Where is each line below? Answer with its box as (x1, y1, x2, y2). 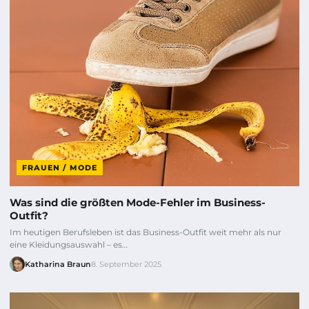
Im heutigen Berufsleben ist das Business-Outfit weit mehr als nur (10, 227, 281, 238)
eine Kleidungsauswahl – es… (10, 239, 128, 250)
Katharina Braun (25, 259, 91, 270)
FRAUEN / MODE (22, 163, 97, 173)
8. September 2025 (91, 259, 161, 270)
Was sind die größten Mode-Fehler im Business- (10, 196, 266, 210)
